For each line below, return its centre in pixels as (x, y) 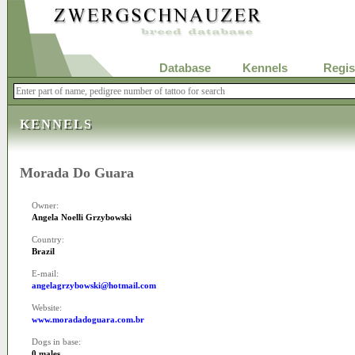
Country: (48, 240)
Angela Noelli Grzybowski (82, 218)
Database (185, 68)
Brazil (43, 252)
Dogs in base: (56, 342)
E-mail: (45, 274)
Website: (47, 308)
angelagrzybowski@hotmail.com (94, 286)
